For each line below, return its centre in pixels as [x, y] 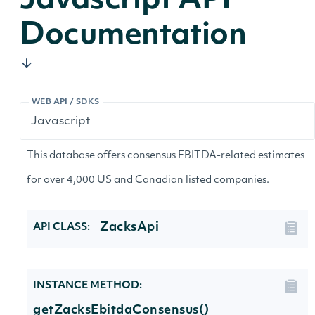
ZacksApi [129, 227]
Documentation [133, 36]
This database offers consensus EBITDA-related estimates [166, 156]
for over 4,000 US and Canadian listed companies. [148, 180]
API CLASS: [62, 227]
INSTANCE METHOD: [88, 286]
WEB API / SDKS [66, 102]
